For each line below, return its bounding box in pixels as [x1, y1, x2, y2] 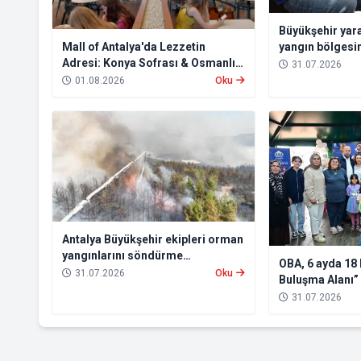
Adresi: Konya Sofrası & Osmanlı [62, 56, 235, 70]
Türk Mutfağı [62, 73, 131, 86]
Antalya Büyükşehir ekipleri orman [62, 233, 243, 247]
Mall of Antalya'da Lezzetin [62, 40, 205, 54]
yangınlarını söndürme [62, 249, 183, 263]
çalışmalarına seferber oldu [62, 265, 210, 279]
